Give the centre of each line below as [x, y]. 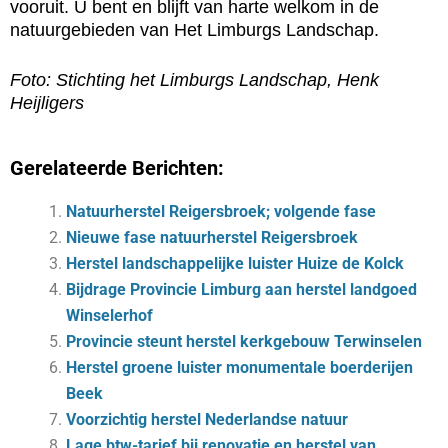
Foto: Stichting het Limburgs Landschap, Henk [194, 80]
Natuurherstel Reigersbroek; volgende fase [221, 212]
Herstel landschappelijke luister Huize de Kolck [235, 264]
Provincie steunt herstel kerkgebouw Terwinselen [244, 342]
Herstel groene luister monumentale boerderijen [239, 368]
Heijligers [47, 103]
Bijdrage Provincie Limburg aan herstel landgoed [241, 290]
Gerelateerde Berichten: [117, 168]
